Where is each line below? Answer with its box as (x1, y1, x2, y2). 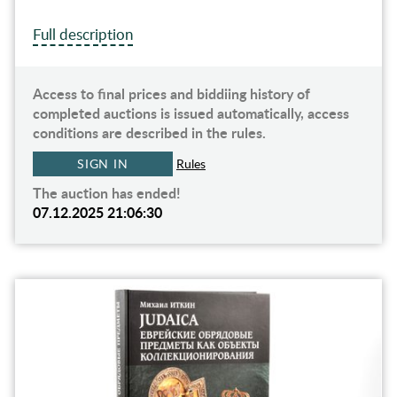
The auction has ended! (32, 183, 181, 204)
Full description (32, 24, 133, 45)
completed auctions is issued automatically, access (32, 103, 349, 124)
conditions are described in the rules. (32, 122, 266, 144)
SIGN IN (76, 155, 129, 173)
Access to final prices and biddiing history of (32, 83, 310, 105)
